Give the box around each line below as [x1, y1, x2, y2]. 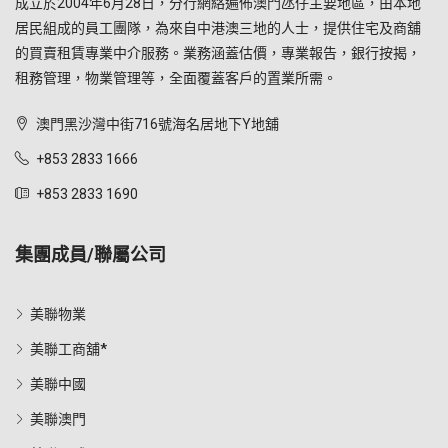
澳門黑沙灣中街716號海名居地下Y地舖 [33, 116, 279, 132]
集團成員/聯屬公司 [15, 244, 166, 265]
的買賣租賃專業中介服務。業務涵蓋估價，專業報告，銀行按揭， [15, 45, 421, 61]
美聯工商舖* [30, 341, 107, 357]
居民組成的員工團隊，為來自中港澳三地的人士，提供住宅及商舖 [15, 20, 421, 36]
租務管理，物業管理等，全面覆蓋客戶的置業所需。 [15, 70, 337, 86]
